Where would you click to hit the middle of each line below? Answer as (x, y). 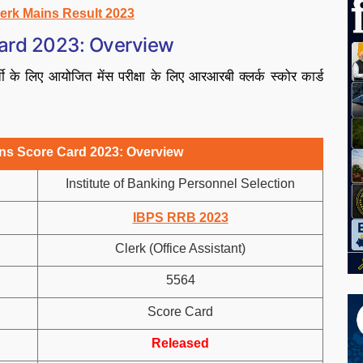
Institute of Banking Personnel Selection (180, 184)
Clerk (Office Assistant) (180, 248)
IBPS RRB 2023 (180, 218)
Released (180, 343)
